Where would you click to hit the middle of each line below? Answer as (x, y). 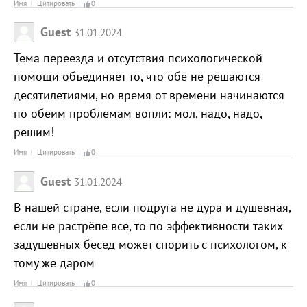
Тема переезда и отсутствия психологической (138, 58)
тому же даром (54, 263)
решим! (34, 132)
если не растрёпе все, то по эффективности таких (148, 226)
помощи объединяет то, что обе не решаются (137, 77)
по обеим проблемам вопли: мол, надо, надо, (138, 114)
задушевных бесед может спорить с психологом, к (150, 245)
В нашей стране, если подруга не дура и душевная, (152, 208)
